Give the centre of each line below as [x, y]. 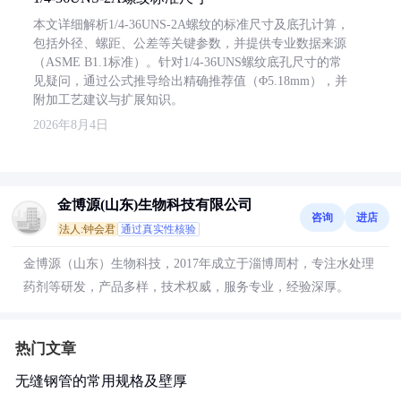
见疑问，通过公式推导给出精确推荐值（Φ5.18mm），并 [190, 81]
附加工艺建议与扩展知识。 [108, 100]
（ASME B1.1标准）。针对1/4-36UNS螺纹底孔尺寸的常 [188, 62]
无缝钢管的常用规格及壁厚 [101, 381]
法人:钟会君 [87, 229]
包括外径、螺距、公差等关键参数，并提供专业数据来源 [190, 43]
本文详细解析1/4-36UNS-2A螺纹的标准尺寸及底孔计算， [191, 25]
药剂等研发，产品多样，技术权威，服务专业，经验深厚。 [186, 287]
